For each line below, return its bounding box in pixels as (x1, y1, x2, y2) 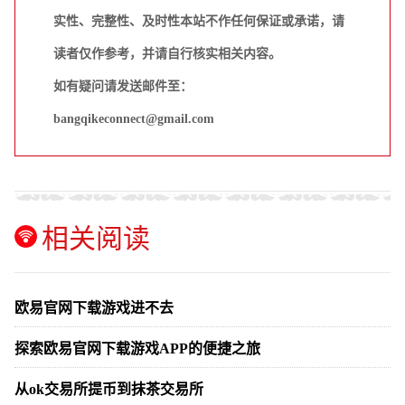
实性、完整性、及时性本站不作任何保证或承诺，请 (53, 14, 344, 28)
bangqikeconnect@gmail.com (53, 111, 214, 126)
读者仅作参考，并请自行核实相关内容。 (53, 46, 281, 61)
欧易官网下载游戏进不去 (14, 299, 174, 316)
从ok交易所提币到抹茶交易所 (14, 381, 203, 397)
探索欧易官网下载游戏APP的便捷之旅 (14, 340, 260, 356)
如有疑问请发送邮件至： (53, 79, 193, 93)
